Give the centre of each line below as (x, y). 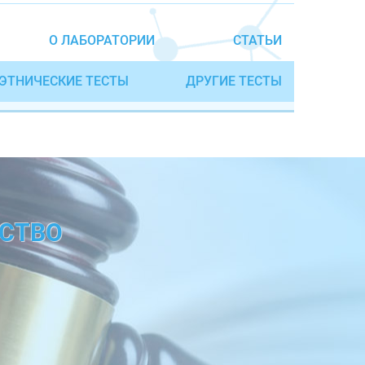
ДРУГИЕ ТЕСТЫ (234, 81)
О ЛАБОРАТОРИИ (102, 40)
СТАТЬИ (258, 40)
